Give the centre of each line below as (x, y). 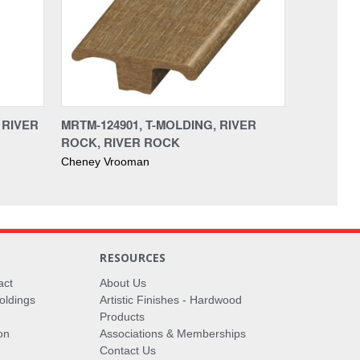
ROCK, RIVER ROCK (121, 142)
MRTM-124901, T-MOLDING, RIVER (159, 124)
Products (123, 316)
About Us (123, 282)
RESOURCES (133, 257)
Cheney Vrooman (105, 161)
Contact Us (128, 350)
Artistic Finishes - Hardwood (171, 299)
